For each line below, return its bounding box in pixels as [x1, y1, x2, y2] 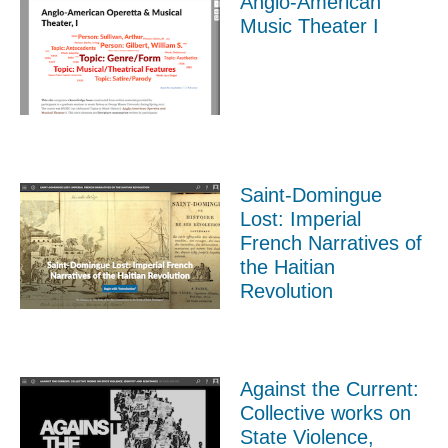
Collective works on [240, 401, 411, 424]
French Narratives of [240, 232, 422, 255]
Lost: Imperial [240, 208, 361, 231]
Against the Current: [240, 377, 419, 400]
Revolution [240, 280, 333, 303]
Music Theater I [240, 14, 379, 37]
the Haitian [240, 256, 335, 279]
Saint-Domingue [240, 184, 382, 207]
